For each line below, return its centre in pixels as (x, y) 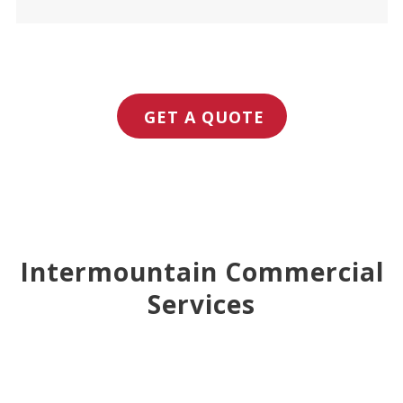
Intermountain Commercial (201, 271)
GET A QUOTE (204, 116)
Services (201, 304)
